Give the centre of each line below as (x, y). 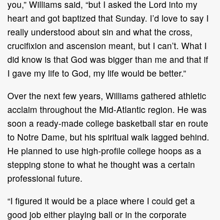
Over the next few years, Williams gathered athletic (107, 95)
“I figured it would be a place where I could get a (101, 200)
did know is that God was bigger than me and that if (108, 59)
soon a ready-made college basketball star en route (108, 123)
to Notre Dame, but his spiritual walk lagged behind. (108, 137)
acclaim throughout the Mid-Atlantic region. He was (107, 109)
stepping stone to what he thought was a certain (101, 164)
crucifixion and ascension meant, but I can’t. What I (107, 45)
